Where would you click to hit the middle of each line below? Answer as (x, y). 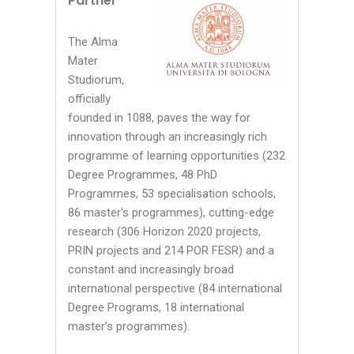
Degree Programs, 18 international (156, 307)
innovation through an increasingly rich (168, 136)
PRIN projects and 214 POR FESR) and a (171, 250)
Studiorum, (96, 79)
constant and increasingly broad (151, 269)
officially (89, 98)
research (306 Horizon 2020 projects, (164, 231)
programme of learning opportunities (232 (177, 155)
